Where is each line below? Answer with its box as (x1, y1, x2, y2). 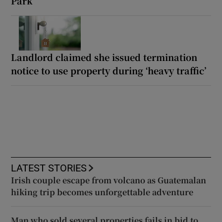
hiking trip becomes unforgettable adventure (11, 186, 194, 198)
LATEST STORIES (11, 163, 87, 173)
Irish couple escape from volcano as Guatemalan (11, 174, 207, 186)
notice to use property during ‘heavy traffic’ (11, 63, 207, 77)
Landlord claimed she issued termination (11, 50, 198, 63)
